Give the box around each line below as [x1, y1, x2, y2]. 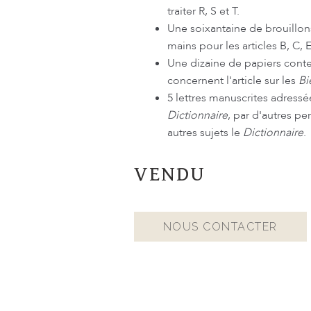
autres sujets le [167, 125, 243, 141]
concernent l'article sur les [167, 73, 299, 89]
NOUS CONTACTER [162, 220, 278, 234]
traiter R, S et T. [167, 3, 239, 19]
